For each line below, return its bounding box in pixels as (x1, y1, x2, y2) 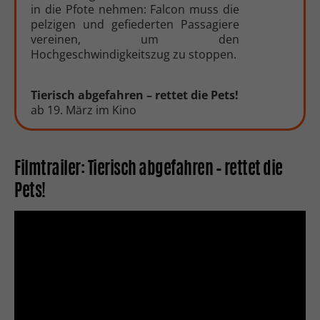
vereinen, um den (31, 31, 239, 48)
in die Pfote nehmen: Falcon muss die (31, 1, 239, 18)
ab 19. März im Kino (31, 102, 136, 119)
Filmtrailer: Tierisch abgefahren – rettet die (14, 161, 283, 179)
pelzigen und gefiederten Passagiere (31, 16, 239, 33)
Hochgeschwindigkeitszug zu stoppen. (31, 46, 236, 63)
